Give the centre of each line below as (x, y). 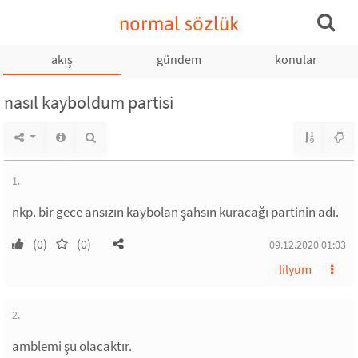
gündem (179, 59)
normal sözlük (179, 24)
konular (296, 59)
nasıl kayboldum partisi (89, 102)
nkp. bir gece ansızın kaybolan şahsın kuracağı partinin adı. (175, 212)
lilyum (295, 269)
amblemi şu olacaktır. (72, 346)
